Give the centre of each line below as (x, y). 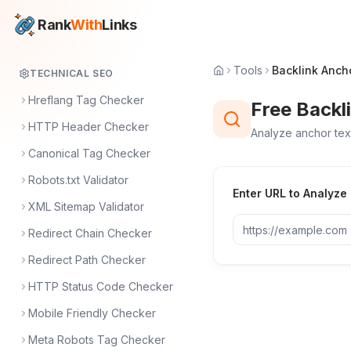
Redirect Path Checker (87, 260)
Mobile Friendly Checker (92, 313)
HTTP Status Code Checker (101, 286)
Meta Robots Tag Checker (97, 340)
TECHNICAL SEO (72, 73)
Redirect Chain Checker (90, 233)
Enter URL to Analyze (290, 193)
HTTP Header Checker (89, 127)
